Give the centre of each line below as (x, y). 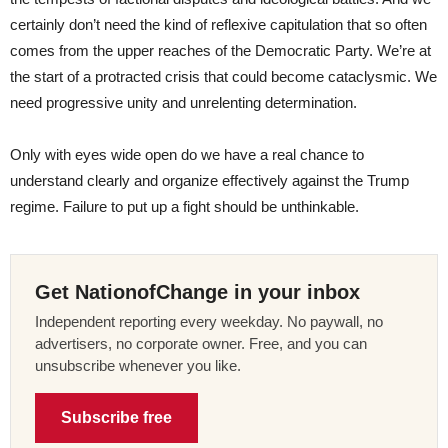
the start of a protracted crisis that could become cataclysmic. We (223, 76)
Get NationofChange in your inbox (197, 291)
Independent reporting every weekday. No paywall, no (209, 321)
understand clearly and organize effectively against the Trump (209, 180)
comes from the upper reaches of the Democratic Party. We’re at (220, 50)
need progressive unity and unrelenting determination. (183, 102)
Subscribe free (116, 417)
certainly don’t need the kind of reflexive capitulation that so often (218, 24)
